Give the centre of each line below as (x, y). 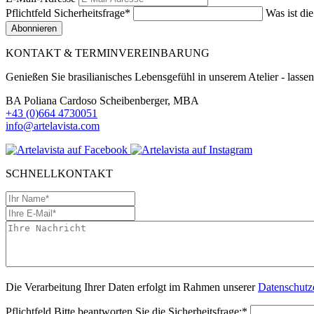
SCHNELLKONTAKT (59, 173)
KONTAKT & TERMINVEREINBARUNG (108, 53)
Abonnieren (34, 28)
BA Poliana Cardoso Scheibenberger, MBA (102, 100)
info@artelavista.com (53, 125)
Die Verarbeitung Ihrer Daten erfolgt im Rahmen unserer (132, 287)
